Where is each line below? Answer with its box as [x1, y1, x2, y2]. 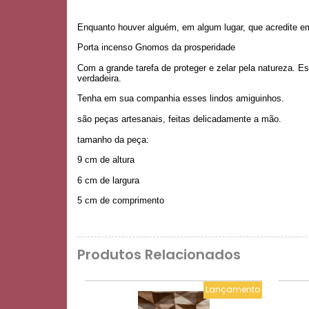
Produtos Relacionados [77, 244, 241, 264]
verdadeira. [77, 72, 121, 83]
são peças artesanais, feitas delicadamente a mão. [77, 113, 281, 124]
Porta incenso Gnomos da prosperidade [77, 42, 235, 53]
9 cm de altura [77, 154, 134, 166]
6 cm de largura [77, 175, 142, 186]
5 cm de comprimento [77, 195, 167, 206]
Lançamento [206, 283, 260, 296]
